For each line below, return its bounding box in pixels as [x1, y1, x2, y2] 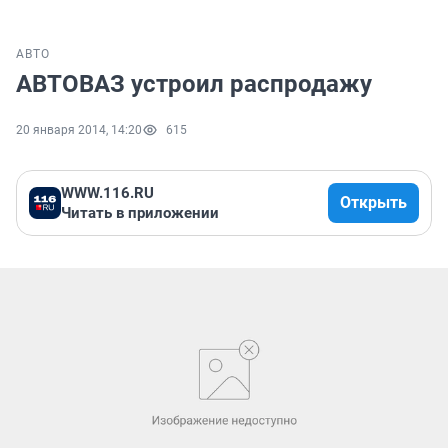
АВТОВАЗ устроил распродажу [16, 70, 372, 99]
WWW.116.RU [61, 184, 154, 203]
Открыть [340, 193, 407, 213]
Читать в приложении [61, 204, 219, 223]
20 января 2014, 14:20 [16, 123, 142, 138]
